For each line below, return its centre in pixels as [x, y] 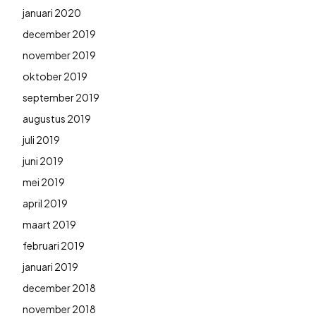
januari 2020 [52, 12]
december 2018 [59, 287]
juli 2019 [41, 139]
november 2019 [59, 55]
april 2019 [45, 203]
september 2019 [61, 97]
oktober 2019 [55, 76]
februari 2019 [54, 245]
